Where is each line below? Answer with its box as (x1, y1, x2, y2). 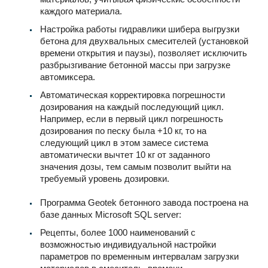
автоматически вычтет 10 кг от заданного (40, 149, 210, 160)
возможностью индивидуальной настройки (40, 239, 216, 249)
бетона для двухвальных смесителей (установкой (40, 35, 248, 46)
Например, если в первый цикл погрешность (40, 113, 223, 124)
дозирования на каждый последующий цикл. (40, 101, 224, 112)
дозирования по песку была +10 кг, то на (40, 125, 206, 136)
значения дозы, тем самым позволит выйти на (40, 161, 231, 172)
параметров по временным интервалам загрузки (40, 251, 241, 261)
